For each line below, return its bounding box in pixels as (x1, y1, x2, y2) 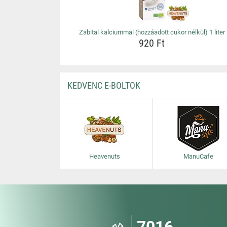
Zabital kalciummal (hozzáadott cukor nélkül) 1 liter (79, 28, 225, 36)
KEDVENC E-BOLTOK (67, 80, 140, 91)
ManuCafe (183, 153, 214, 160)
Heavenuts (89, 153, 121, 160)
